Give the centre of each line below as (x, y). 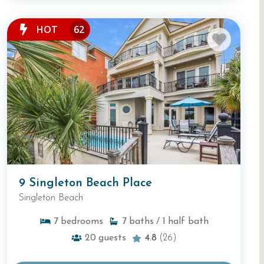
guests (112, 238)
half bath (188, 221)
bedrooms (82, 221)
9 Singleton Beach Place (85, 183)
